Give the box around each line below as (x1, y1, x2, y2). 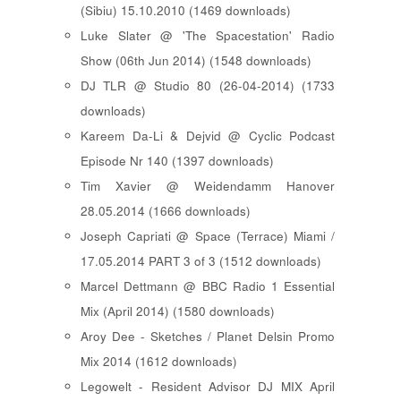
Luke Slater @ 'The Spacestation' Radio (81, 26, 335, 44)
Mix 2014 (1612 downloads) (81, 352, 237, 370)
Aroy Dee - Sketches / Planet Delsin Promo (81, 327, 335, 345)
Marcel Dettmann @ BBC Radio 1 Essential (81, 277, 335, 294)
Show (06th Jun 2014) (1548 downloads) (81, 51, 311, 69)
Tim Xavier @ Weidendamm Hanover (81, 176, 335, 194)
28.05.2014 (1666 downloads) (81, 201, 251, 219)
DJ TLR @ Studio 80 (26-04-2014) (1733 (81, 76, 335, 94)
